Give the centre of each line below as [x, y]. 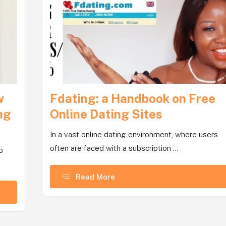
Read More [96, 177]
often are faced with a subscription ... [115, 148]
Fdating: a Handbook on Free [133, 99]
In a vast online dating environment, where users [134, 135]
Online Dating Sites [106, 114]
